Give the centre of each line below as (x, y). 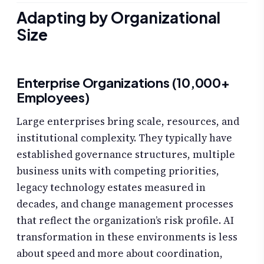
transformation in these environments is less (127, 237)
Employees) (53, 98)
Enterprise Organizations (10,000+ (123, 83)
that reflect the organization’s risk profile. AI (125, 220)
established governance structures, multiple (126, 154)
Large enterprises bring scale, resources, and (128, 121)
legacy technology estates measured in (111, 187)
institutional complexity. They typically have (124, 138)
